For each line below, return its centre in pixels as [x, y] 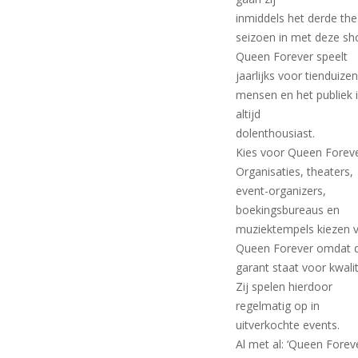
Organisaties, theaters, [295, 171]
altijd [249, 113]
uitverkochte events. [288, 324]
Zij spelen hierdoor [284, 286]
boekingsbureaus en [288, 209]
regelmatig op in [278, 305]
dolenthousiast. [276, 133]
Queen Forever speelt [292, 56]
